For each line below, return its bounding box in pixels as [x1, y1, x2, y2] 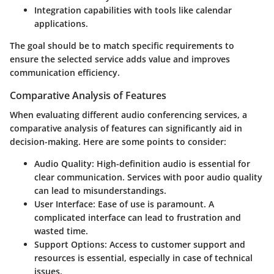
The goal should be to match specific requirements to [10, 40, 234, 52]
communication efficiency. [10, 67, 120, 79]
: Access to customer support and [105, 239, 245, 251]
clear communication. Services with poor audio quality [34, 171, 262, 183]
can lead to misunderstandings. [34, 185, 166, 197]
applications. [34, 18, 88, 30]
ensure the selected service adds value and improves [10, 53, 230, 65]
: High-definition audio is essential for [92, 158, 250, 170]
